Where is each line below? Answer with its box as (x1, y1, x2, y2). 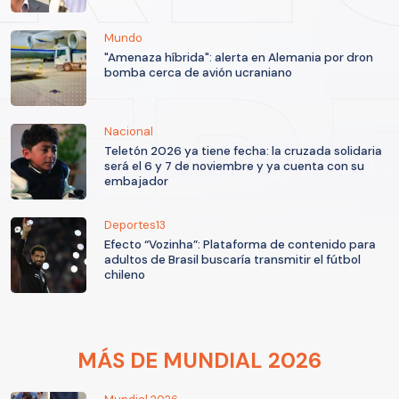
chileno (104, 267, 145, 283)
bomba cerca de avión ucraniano (104, 65, 292, 81)
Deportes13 (104, 217, 166, 233)
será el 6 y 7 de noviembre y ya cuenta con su (104, 159, 364, 175)
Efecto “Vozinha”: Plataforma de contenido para (104, 237, 376, 253)
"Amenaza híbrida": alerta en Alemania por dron (104, 50, 373, 66)
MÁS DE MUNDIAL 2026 (77, 346, 322, 375)
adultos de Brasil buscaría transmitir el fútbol (104, 252, 361, 268)
